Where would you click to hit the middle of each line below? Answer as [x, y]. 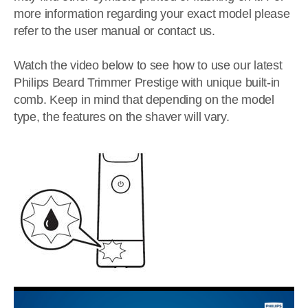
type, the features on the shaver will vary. [122, 117]
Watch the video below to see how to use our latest [148, 65]
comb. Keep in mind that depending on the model [144, 100]
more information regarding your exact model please [152, 14]
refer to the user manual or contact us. [114, 31]
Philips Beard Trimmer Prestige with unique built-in [147, 82]
